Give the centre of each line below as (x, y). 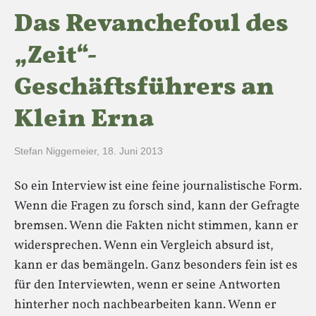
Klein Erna (84, 120)
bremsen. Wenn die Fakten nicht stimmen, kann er (156, 226)
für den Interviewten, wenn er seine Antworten (147, 285)
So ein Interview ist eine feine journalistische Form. (158, 187)
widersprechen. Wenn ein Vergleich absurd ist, (144, 246)
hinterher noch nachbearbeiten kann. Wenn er (145, 305)
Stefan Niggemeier (55, 151)
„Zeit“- (56, 56)
